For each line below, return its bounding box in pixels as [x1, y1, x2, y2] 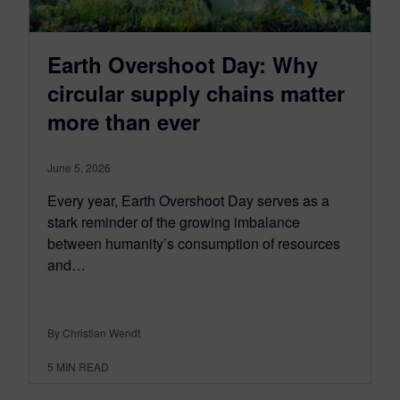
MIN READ [56, 359, 109, 375]
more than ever [47, 106, 200, 137]
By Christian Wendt [47, 325, 140, 341]
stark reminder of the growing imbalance [47, 212, 300, 233]
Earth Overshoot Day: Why [47, 49, 318, 80]
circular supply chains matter [47, 78, 345, 109]
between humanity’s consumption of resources [47, 233, 340, 254]
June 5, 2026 [47, 160, 111, 176]
